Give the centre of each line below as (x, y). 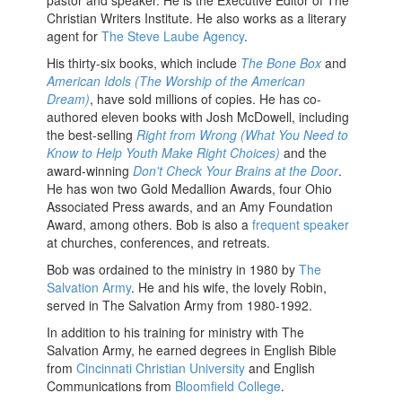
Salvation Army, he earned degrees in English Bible (192, 350)
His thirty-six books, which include (144, 63)
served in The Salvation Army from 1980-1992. (180, 306)
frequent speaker (301, 225)
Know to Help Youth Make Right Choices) (164, 153)
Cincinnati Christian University (161, 368)
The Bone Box (281, 63)
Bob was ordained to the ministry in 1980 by (173, 270)
